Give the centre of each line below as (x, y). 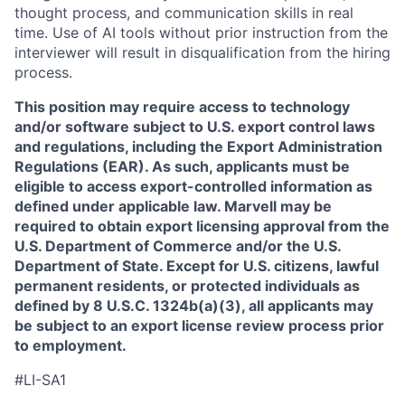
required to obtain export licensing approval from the (202, 226)
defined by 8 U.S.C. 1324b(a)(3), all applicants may (194, 306)
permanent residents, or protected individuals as (187, 286)
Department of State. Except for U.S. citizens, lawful (197, 266)
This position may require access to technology (182, 107)
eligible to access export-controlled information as (193, 186)
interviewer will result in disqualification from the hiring (202, 52)
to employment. (71, 345)
